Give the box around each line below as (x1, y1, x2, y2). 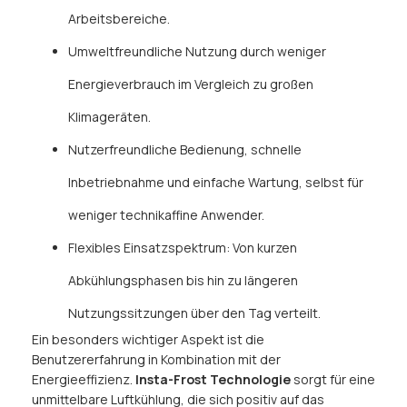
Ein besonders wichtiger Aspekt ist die (32, 331, 264, 349)
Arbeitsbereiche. (68, 10, 170, 28)
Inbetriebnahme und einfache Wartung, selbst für (68, 174, 363, 192)
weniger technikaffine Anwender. (68, 206, 264, 224)
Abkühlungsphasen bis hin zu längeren (68, 272, 298, 290)
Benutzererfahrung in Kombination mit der (32, 351, 281, 369)
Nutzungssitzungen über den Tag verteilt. (68, 304, 321, 323)
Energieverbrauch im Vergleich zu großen (68, 75, 313, 94)
